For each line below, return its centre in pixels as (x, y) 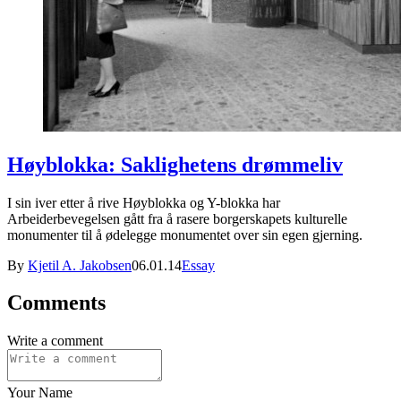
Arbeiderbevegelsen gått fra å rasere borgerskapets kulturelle (177, 218)
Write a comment (55, 341)
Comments (56, 303)
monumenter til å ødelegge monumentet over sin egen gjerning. (185, 235)
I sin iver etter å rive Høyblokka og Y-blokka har (144, 202)
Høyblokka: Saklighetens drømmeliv (175, 164)
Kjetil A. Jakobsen (80, 265)
